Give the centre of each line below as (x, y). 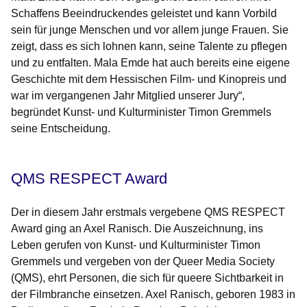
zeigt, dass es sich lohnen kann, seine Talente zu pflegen (149, 47)
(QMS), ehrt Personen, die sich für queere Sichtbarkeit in (147, 278)
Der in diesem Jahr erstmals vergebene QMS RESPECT (148, 212)
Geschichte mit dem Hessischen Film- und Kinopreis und (149, 79)
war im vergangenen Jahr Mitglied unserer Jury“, (128, 96)
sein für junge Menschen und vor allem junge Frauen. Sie (150, 30)
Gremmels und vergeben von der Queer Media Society (143, 262)
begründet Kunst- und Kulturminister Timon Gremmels (141, 112)
